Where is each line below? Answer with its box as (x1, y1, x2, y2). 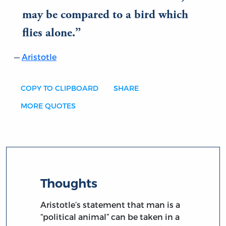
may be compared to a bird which (22, 10, 188, 22)
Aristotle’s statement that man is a (40, 199, 181, 209)
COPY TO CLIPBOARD (21, 84, 98, 93)
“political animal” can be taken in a (40, 211, 180, 221)
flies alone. (22, 28, 75, 40)
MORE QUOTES (21, 101, 76, 110)
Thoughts (40, 176, 98, 191)
